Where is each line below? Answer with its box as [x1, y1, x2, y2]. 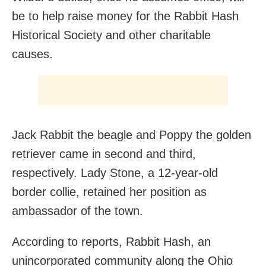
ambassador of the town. [12, 204, 143, 217]
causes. [12, 47, 53, 61]
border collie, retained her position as [12, 185, 207, 198]
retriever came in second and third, [12, 147, 196, 160]
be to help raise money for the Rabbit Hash [12, 9, 239, 23]
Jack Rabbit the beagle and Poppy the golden [12, 128, 251, 141]
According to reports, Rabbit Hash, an [12, 235, 211, 248]
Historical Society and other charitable [12, 28, 211, 42]
